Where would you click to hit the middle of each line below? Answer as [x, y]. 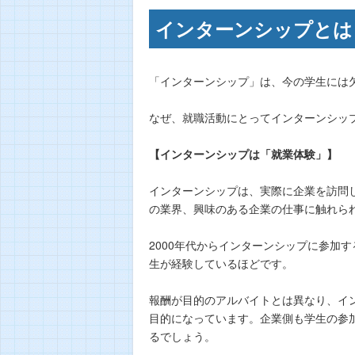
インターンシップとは [254, 28]
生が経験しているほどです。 [221, 263]
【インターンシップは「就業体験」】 [243, 153]
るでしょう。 [182, 336]
